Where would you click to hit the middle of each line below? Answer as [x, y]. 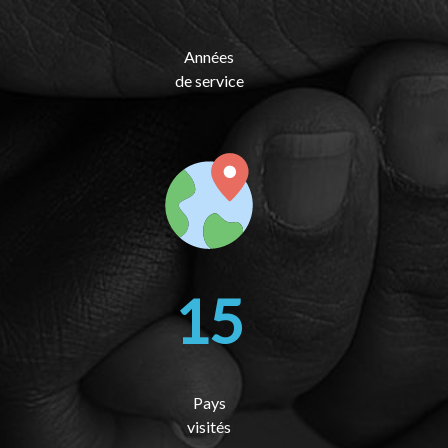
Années [209, 56]
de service [209, 80]
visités [209, 426]
